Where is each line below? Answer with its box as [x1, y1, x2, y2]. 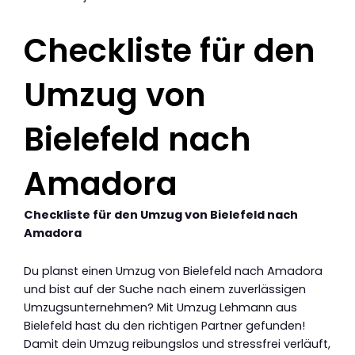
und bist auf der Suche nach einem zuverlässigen [24, 281, 306, 298]
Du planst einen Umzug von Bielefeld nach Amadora [24, 263, 323, 280]
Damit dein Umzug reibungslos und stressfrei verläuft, [24, 336, 330, 353]
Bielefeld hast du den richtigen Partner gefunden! [24, 318, 305, 334]
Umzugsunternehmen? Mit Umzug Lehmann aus [24, 300, 297, 316]
